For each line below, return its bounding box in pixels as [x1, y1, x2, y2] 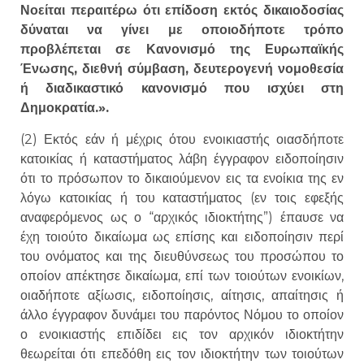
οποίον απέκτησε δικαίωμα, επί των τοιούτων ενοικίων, [20, 267, 344, 284]
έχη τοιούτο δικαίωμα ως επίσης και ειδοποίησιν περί [20, 228, 344, 245]
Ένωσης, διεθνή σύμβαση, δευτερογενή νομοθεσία [20, 61, 344, 77]
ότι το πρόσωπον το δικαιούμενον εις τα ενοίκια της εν [20, 170, 344, 186]
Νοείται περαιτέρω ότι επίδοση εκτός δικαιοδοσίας [20, 2, 344, 19]
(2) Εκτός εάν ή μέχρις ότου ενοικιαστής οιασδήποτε [20, 131, 344, 147]
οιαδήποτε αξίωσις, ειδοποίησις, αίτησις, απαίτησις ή [20, 287, 344, 303]
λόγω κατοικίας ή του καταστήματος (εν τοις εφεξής [20, 189, 344, 206]
